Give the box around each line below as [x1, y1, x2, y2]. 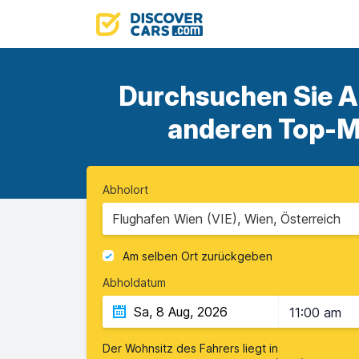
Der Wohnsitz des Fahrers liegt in [103, 341, 278, 355]
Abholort [103, 183, 148, 196]
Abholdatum [103, 276, 166, 289]
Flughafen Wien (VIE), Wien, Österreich [112, 211, 341, 227]
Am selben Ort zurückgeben [123, 249, 272, 264]
